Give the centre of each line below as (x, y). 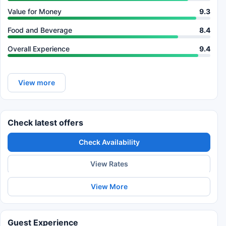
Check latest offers (45, 122)
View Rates (109, 164)
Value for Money (35, 11)
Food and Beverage (40, 30)
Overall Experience (39, 48)
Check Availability (109, 142)
